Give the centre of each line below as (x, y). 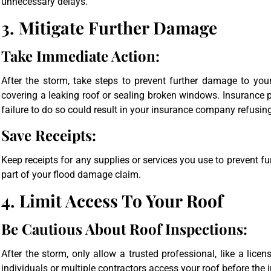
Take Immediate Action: (80, 56)
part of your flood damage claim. (71, 174)
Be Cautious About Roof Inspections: (124, 229)
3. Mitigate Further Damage (109, 28)
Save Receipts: (49, 135)
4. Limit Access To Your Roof (112, 201)
